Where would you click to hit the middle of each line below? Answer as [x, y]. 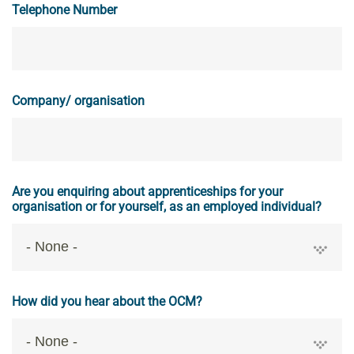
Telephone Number [64, 9]
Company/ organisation [78, 100]
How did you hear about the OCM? [107, 301]
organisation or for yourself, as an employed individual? [167, 206]
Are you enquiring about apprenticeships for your [147, 191]
